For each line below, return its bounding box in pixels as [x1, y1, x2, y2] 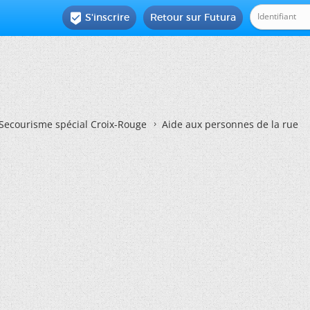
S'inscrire [85, 11, 130, 24]
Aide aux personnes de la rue [162, 118, 298, 131]
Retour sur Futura [150, 11, 237, 24]
